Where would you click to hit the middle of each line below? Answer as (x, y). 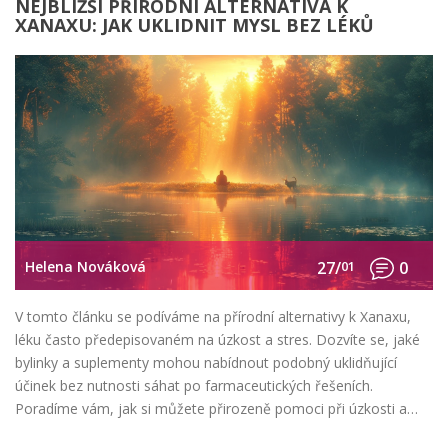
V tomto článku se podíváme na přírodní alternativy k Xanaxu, (213, 317)
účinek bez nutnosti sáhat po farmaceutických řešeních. (194, 386)
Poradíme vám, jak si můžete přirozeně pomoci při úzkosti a (211, 409)
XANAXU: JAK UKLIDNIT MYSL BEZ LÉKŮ (194, 25)
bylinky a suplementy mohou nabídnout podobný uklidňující (206, 363)
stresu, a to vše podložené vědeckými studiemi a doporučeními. (220, 432)
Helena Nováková (85, 266)
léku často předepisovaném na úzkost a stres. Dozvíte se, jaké (217, 340)
